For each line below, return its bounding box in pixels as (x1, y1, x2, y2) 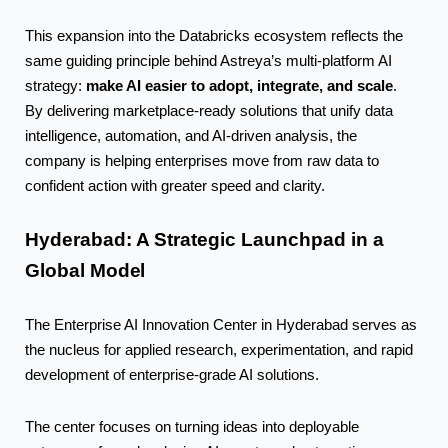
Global (25, 260, 90, 282)
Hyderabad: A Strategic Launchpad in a (25, 229, 384, 251)
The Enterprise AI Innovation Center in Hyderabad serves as (25, 317, 417, 334)
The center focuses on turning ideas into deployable (25, 418, 359, 435)
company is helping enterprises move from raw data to (25, 152, 379, 169)
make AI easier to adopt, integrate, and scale (86, 76, 393, 94)
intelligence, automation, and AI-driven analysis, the (25, 127, 357, 144)
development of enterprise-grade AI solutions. (25, 367, 319, 384)
